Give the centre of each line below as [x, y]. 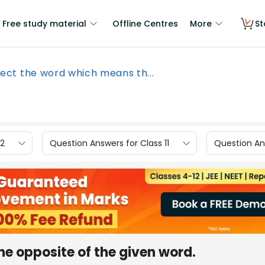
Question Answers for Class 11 [109, 143]
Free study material [44, 24]
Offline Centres [145, 24]
